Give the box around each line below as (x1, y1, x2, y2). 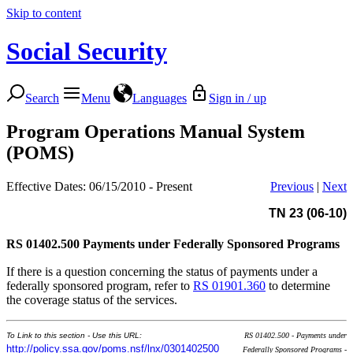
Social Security (6, 37, 167, 66)
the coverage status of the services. (6, 292, 177, 307)
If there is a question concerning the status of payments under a (6, 264, 318, 278)
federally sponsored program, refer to (6, 278, 193, 292)
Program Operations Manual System (6, 121, 305, 142)
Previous (270, 179, 314, 193)
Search (25, 91, 59, 105)
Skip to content (6, 6, 81, 20)
